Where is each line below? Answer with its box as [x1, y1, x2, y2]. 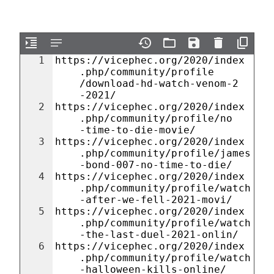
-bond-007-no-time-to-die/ [80, 159, 232, 171]
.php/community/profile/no [80, 113, 232, 124]
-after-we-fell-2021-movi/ [80, 194, 232, 206]
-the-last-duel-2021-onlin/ [80, 229, 239, 240]
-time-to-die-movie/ [80, 124, 196, 136]
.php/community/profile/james [80, 147, 251, 159]
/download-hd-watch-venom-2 [80, 78, 239, 89]
